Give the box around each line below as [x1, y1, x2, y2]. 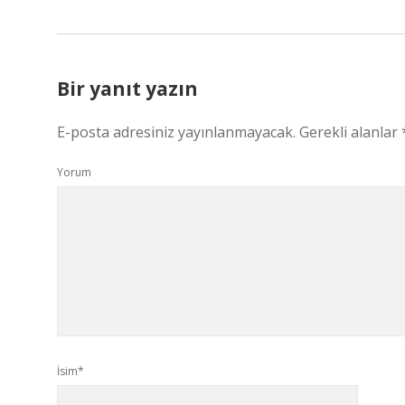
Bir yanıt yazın [57, 76, 198, 101]
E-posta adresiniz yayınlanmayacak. [57, 122, 296, 142]
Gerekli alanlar [299, 122, 401, 142]
